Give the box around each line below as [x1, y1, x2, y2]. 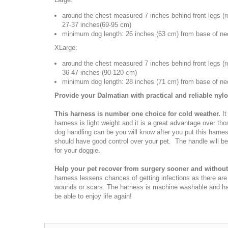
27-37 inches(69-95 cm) [62, 21, 131, 28]
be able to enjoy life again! [54, 192, 132, 200]
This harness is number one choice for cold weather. [54, 110, 220, 118]
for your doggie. [54, 147, 100, 154]
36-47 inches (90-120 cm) [62, 69, 137, 76]
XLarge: [54, 44, 77, 51]
